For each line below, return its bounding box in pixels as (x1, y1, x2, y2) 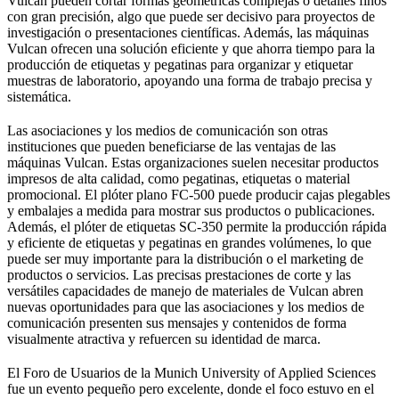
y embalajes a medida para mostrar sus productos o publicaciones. (7, 202, 375, 218)
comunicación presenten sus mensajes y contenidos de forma (7, 314, 346, 330)
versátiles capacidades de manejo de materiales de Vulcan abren (7, 282, 363, 298)
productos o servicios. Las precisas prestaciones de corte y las (7, 266, 351, 282)
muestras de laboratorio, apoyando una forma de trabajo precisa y (7, 72, 372, 88)
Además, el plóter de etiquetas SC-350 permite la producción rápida (7, 218, 387, 234)
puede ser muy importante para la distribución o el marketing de (7, 250, 363, 266)
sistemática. (7, 88, 71, 104)
